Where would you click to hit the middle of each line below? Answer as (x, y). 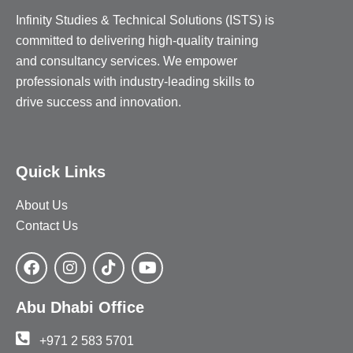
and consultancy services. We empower (126, 61)
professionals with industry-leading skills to (135, 81)
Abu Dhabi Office (80, 307)
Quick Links (61, 171)
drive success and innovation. (98, 102)
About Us (42, 205)
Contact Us (47, 225)
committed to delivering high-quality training (137, 40)
